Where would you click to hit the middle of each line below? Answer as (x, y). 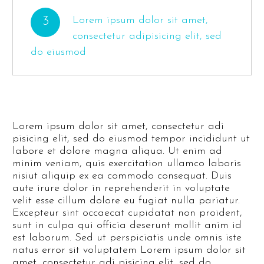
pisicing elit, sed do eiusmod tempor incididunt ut (131, 139)
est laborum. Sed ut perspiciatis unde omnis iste (127, 238)
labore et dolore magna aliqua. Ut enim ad (117, 151)
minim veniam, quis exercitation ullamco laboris (127, 164)
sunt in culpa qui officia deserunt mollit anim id (127, 226)
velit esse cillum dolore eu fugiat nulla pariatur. (126, 201)
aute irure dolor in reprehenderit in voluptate (121, 189)
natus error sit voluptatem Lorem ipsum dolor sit (129, 250)
